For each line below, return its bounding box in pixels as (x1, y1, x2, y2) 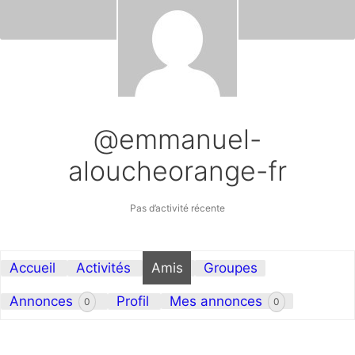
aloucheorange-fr (68, 155, 287, 188)
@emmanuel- (94, 123, 261, 156)
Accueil (9, 259, 55, 276)
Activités (75, 259, 131, 276)
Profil (116, 292, 149, 309)
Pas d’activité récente (130, 202, 225, 215)
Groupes (203, 259, 258, 276)
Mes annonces (169, 292, 266, 309)
